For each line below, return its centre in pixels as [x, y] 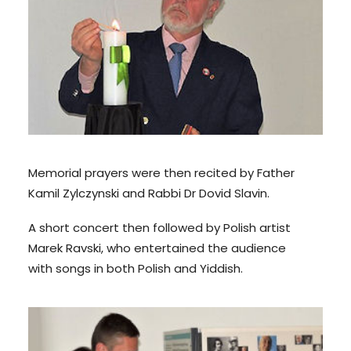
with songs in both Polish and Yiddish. [136, 268]
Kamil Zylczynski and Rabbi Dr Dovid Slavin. [149, 193]
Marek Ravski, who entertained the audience [157, 248]
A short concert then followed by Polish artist [159, 228]
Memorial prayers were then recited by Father [161, 173]
